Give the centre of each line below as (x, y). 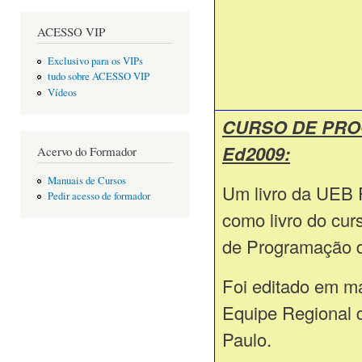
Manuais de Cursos (86, 180)
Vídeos (62, 92)
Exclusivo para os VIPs (95, 61)
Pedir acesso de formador (99, 196)
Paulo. (247, 339)
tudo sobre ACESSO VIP (98, 77)
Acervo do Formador (87, 151)
